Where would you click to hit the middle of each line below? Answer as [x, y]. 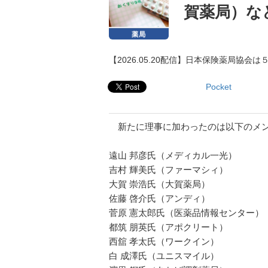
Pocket [219, 87]
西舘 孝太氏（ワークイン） [164, 241]
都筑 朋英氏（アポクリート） [168, 227]
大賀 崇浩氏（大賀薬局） [159, 184]
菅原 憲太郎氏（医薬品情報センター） [186, 213]
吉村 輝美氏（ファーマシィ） [168, 170]
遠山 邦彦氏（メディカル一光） [173, 155]
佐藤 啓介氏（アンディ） [159, 198]
